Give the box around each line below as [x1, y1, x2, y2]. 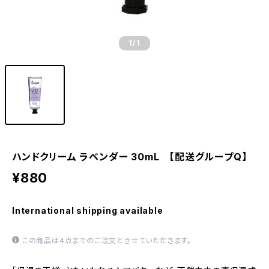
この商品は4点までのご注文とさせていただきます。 [22, 236, 192, 245]
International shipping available [12, 205, 163, 216]
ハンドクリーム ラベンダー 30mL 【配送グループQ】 [12, 151, 247, 163]
